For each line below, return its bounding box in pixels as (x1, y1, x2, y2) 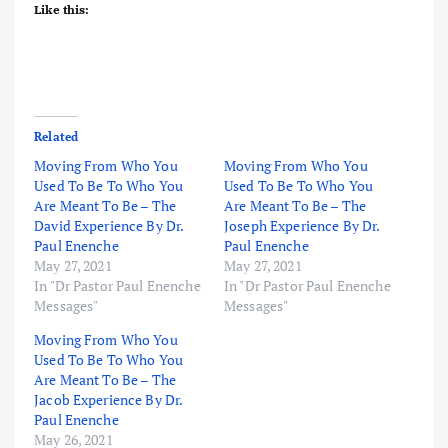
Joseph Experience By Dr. (224, 215, 380, 235)
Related (34, 128, 79, 144)
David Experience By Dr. (34, 215, 184, 235)
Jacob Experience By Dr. (34, 389, 183, 409)
